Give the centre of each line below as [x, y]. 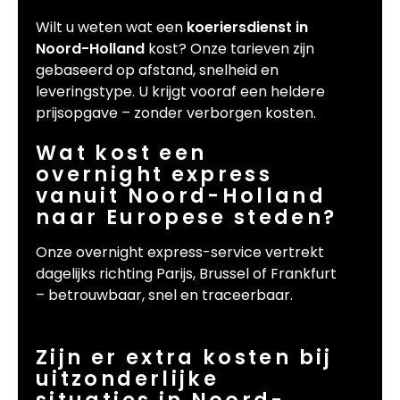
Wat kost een [121, 153]
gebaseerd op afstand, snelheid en [157, 71]
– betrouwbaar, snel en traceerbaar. [164, 296]
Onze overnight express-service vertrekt [180, 253]
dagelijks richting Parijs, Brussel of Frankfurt [186, 274]
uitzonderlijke [128, 379]
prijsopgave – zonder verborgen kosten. [176, 113]
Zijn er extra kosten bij [184, 358]
